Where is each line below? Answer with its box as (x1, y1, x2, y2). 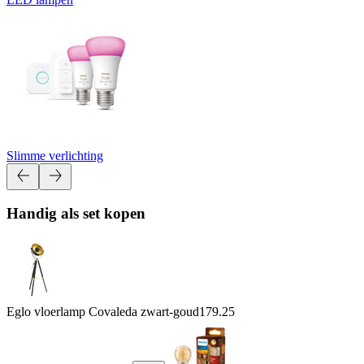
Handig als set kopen (6, 205, 145, 223)
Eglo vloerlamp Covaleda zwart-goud (6, 304, 199, 318)
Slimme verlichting (6, 148, 103, 162)
